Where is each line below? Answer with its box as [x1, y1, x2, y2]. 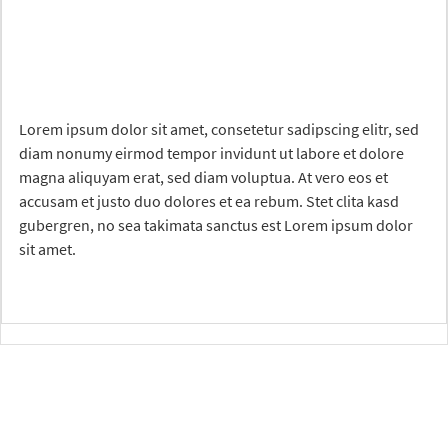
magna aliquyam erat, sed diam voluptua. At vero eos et [19, 167, 388, 188]
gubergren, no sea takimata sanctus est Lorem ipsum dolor [19, 215, 413, 236]
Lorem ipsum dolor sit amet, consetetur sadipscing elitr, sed [19, 119, 419, 140]
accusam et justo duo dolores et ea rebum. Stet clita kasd [19, 191, 399, 212]
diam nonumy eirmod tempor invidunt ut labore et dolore [19, 143, 404, 164]
